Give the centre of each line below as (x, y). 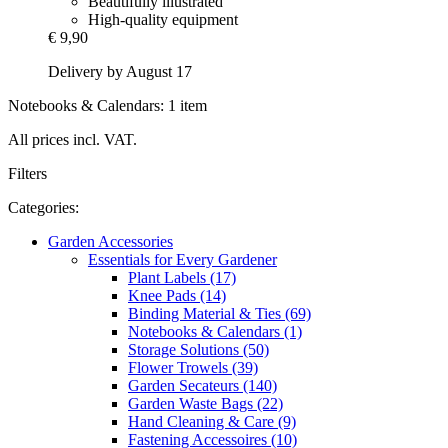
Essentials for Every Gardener (182, 260)
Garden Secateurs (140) (202, 386)
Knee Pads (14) (177, 296)
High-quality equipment (163, 20)
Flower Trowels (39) (193, 368)
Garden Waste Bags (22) (205, 404)
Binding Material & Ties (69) (219, 314)
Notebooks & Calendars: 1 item (107, 106)
